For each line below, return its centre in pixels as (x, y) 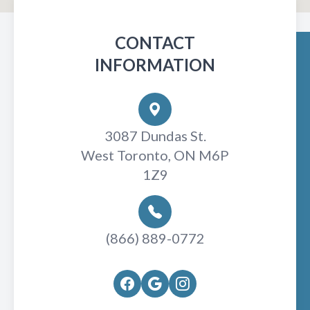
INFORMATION (155, 65)
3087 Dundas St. (155, 136)
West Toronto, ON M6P (155, 155)
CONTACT (155, 43)
